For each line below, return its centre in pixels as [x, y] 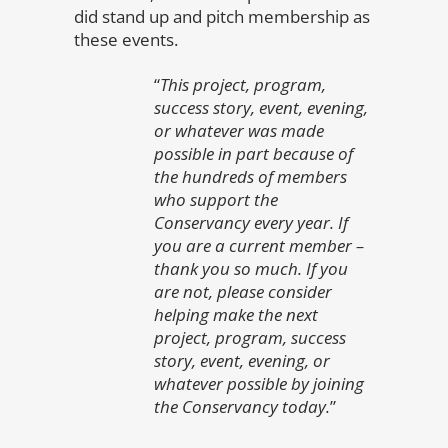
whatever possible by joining [259, 383]
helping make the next [236, 314]
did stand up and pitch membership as [222, 16]
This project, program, [243, 84]
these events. [126, 39]
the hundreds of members [250, 176]
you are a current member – [259, 245]
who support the [216, 199]
